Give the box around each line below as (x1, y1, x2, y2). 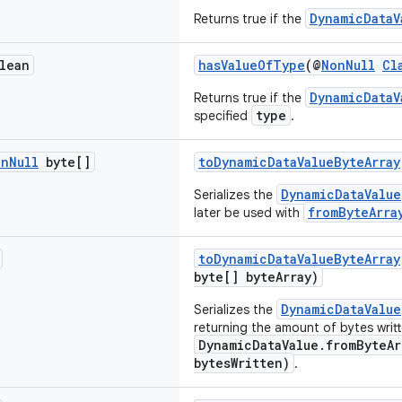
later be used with (194, 205, 303, 221)
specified (194, 108, 251, 124)
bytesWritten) (194, 354, 290, 371)
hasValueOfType (198, 57, 305, 74)
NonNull (321, 57, 375, 74)
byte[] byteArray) (194, 268, 319, 285)
